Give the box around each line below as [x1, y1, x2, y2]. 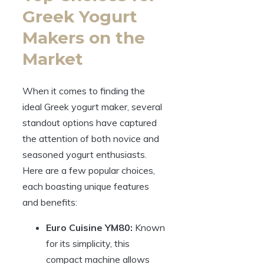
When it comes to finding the [22, 85, 145, 97]
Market [22, 48, 83, 69]
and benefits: [22, 196, 77, 209]
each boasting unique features [22, 180, 149, 193]
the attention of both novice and [22, 133, 159, 145]
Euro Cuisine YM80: [46, 222, 133, 234]
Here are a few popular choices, [22, 164, 155, 177]
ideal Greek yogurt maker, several [22, 101, 162, 113]
